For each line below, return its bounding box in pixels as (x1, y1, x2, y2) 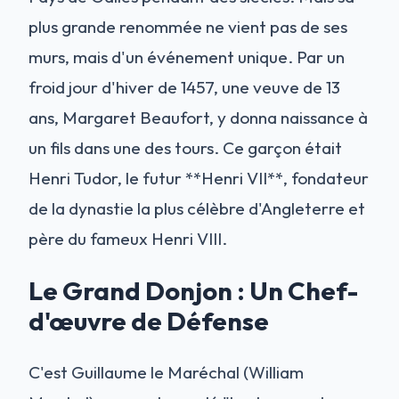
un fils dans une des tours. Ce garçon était (28, 136, 342, 159)
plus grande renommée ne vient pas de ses (28, 15, 347, 37)
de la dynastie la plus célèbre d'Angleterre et (28, 197, 365, 219)
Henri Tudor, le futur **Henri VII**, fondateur (28, 167, 369, 189)
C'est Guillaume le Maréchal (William (28, 361, 304, 383)
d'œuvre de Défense (28, 304, 269, 337)
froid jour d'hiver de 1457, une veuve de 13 (28, 76, 340, 98)
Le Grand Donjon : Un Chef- (28, 273, 359, 306)
